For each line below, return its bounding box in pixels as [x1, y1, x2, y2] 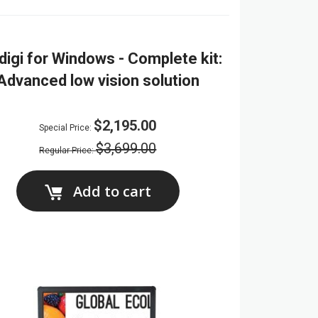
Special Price [39, 123, 90, 133]
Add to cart [72, 182, 151, 202]
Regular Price [39, 146, 92, 156]
